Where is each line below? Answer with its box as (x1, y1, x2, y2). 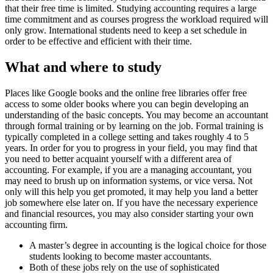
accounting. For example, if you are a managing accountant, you (5, 164, 252, 175)
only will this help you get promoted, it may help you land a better (5, 186, 258, 197)
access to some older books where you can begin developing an (5, 98, 249, 109)
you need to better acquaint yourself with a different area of (5, 153, 232, 164)
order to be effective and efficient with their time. (5, 35, 192, 46)
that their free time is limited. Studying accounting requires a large (5, 2, 257, 13)
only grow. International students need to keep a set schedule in (5, 24, 247, 35)
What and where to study (5, 58, 161, 75)
